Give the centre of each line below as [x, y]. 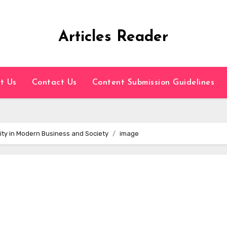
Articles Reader [113, 37]
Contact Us [54, 83]
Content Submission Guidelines [153, 83]
